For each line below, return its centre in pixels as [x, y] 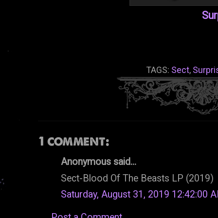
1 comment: [74, 141]
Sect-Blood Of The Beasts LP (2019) [137, 178]
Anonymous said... [99, 162]
